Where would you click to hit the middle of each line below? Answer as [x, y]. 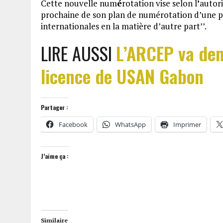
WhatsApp [130, 124]
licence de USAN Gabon [122, 76]
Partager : [55, 107]
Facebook [73, 124]
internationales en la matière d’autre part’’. [124, 26]
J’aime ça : [55, 156]
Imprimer [187, 124]
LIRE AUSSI [78, 53]
